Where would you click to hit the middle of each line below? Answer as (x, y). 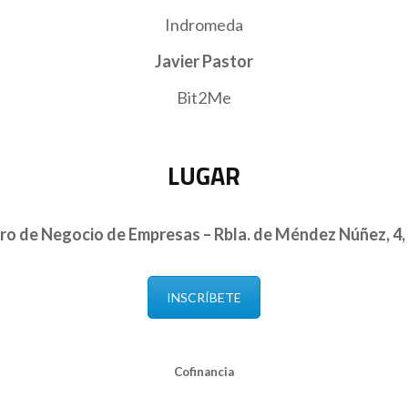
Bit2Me (204, 97)
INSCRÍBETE (204, 298)
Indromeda (204, 24)
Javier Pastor (204, 61)
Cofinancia (204, 372)
